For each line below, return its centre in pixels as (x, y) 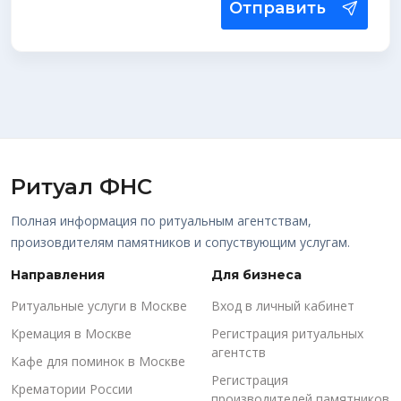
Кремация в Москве (71, 333)
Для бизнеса (256, 275)
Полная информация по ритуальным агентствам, (161, 221)
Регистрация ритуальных (287, 333)
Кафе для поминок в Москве (98, 361)
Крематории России (72, 389)
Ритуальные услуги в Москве (99, 306)
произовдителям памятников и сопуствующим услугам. (180, 242)
